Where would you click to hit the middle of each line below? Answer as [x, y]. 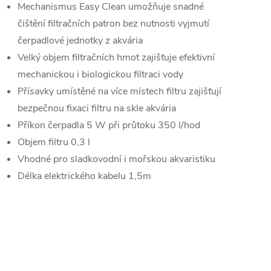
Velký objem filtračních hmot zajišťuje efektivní [116, 57]
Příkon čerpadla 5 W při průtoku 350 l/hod [109, 125]
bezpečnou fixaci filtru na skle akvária [97, 108]
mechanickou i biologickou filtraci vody [100, 74]
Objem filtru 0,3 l [54, 142]
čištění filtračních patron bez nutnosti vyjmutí [113, 24]
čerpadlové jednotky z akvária [80, 41]
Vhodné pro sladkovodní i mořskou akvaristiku [116, 159]
